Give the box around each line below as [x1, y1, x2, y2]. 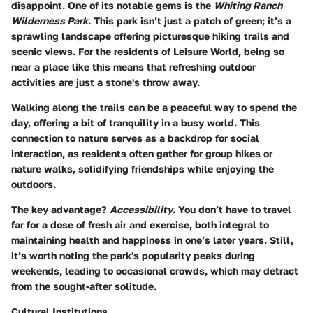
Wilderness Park [11, 15, 88, 27]
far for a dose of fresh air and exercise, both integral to [11, 219, 269, 231]
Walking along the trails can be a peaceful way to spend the [11, 101, 297, 114]
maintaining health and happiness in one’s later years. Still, [11, 234, 293, 247]
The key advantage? [11, 203, 110, 216]
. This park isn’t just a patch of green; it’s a [88, 15, 291, 27]
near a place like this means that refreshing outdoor [11, 61, 256, 73]
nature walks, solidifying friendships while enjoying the [11, 163, 274, 175]
